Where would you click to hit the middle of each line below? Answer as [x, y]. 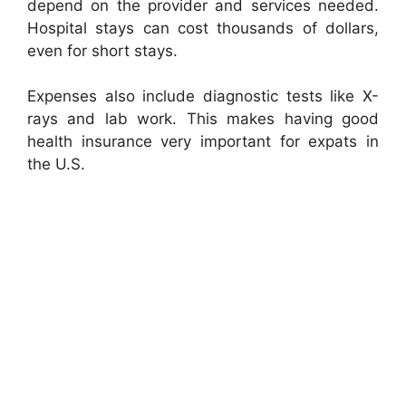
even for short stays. [102, 50]
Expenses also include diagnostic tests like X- [203, 97]
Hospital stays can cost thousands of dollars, [203, 28]
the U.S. [56, 164]
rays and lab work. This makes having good [203, 119]
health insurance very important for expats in [203, 142]
